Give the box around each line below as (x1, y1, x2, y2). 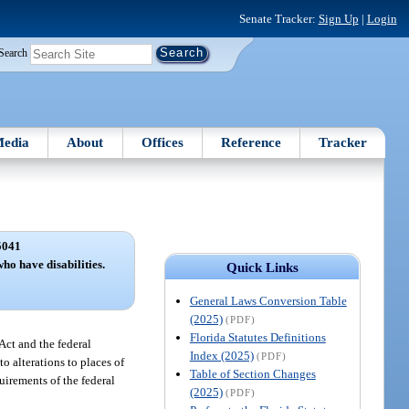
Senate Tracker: (238, 11, 319, 26)
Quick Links (225, 259, 299, 275)
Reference (221, 134, 282, 150)
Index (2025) (189, 348, 254, 362)
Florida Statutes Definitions (189, 330, 326, 344)
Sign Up (318, 11, 359, 26)
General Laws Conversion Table (189, 293, 347, 308)
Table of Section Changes (189, 366, 316, 381)
